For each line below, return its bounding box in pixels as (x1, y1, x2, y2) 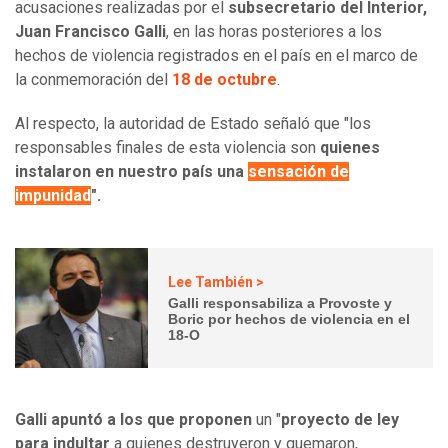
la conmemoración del (15, 70, 172, 90)
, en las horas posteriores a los (166, 22, 382, 42)
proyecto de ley (281, 410, 399, 430)
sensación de (248, 162, 349, 182)
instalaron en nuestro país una (15, 162, 248, 182)
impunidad (15, 186, 91, 206)
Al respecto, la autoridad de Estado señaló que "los (15, 114, 371, 134)
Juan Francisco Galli (15, 22, 166, 42)
